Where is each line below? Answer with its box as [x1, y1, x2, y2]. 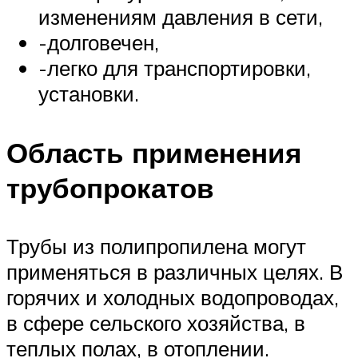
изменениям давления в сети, [38, 4, 323, 30]
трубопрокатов [6, 169, 214, 205]
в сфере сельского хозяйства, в [6, 309, 305, 336]
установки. [38, 81, 139, 107]
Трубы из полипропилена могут [6, 233, 306, 259]
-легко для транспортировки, [38, 55, 311, 82]
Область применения [6, 134, 301, 170]
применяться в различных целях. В [6, 258, 343, 284]
